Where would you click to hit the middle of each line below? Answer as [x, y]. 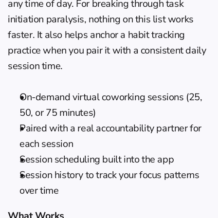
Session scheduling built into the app [97, 159]
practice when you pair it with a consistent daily [107, 50]
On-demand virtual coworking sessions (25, [111, 97]
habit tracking [156, 35]
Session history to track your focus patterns [109, 175]
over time [39, 190]
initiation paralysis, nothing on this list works [101, 19]
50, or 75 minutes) [58, 112]
